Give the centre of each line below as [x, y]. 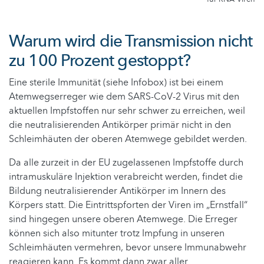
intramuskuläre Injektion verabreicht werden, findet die [126, 177]
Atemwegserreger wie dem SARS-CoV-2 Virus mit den [124, 97]
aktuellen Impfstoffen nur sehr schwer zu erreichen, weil [127, 111]
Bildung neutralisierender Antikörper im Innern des [117, 191]
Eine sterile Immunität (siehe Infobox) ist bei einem [116, 83]
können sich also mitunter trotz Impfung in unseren [117, 234]
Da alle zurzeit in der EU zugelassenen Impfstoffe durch [126, 163]
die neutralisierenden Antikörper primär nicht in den [120, 125]
